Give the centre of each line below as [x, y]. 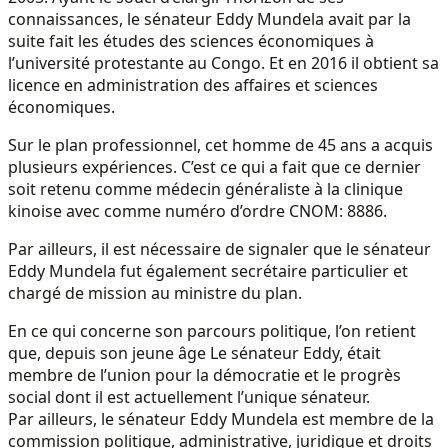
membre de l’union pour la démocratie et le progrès [204, 374]
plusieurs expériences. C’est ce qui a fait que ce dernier [214, 166]
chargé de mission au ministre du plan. [155, 292]
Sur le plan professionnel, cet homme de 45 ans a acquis [220, 144]
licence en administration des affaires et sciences [193, 84]
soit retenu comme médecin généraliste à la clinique [205, 188]
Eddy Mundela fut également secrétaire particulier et [208, 270]
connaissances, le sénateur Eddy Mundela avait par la [209, 18]
